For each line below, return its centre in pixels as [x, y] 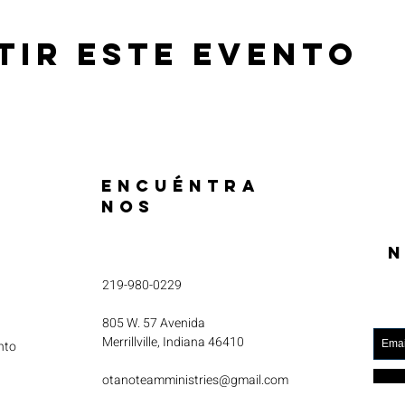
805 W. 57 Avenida [154, 323]
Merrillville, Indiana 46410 [173, 342]
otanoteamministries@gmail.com [195, 380]
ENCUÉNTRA [181, 185]
